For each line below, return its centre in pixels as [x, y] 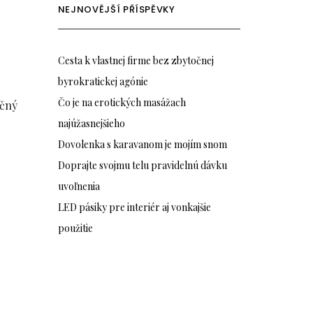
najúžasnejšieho [91, 124]
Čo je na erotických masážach [122, 103]
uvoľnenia [79, 187]
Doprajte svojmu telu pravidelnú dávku [142, 166]
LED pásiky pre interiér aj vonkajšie [134, 208]
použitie [75, 228]
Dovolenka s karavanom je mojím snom [142, 145]
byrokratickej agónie [103, 82]
